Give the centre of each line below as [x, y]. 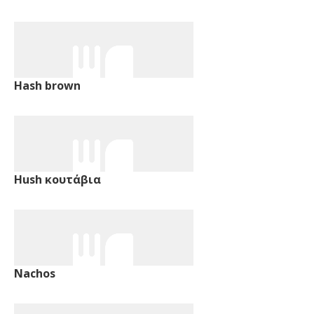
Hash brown [47, 85]
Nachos [35, 273]
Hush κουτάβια [57, 179]
